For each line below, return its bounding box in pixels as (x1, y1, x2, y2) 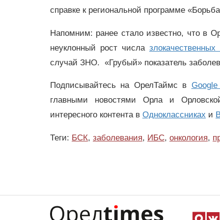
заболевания (93, 133, 142, 143)
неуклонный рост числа (50, 43, 149, 53)
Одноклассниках (142, 110, 206, 120)
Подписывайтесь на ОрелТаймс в (50, 81, 192, 90)
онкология (169, 133, 208, 143)
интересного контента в (50, 110, 142, 120)
